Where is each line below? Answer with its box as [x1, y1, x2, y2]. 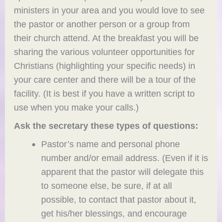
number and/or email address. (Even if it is [41, 153, 208, 164]
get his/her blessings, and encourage [41, 208, 187, 219]
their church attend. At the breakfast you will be [14, 33, 199, 44]
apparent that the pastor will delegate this [41, 166, 204, 177]
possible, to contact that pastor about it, [41, 194, 196, 205]
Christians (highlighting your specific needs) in [14, 60, 196, 71]
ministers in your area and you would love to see [14, 5, 205, 16]
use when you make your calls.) [14, 102, 139, 113]
